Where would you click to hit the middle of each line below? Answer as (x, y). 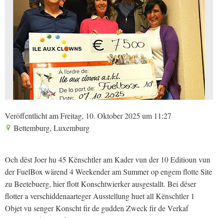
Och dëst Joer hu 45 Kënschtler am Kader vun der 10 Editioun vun (108, 159)
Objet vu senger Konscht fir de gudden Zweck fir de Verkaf (97, 208)
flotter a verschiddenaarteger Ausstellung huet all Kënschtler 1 (100, 196)
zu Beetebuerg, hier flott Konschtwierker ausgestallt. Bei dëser (100, 184)
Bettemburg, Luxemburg (51, 128)
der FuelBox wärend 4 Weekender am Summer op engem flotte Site (109, 172)
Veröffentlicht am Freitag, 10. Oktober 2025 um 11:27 (88, 116)
